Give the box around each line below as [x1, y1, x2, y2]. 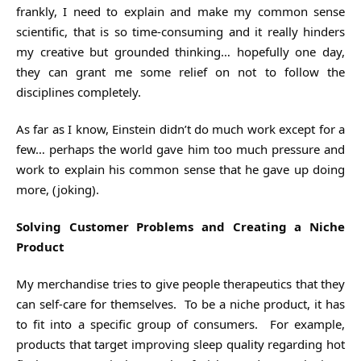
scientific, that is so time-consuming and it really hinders [16, 23, 345, 39]
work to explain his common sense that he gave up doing [16, 160, 345, 177]
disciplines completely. [16, 83, 141, 100]
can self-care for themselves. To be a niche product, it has [16, 295, 345, 312]
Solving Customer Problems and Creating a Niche [16, 218, 345, 234]
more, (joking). [16, 180, 99, 197]
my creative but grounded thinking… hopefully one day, [16, 43, 345, 60]
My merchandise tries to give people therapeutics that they [16, 275, 345, 292]
